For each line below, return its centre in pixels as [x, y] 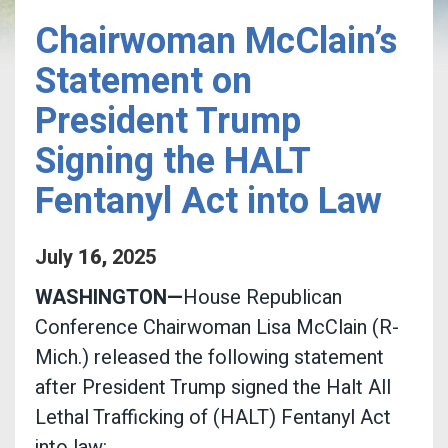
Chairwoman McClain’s [216, 41]
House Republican [262, 297]
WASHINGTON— [109, 297]
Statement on [143, 81]
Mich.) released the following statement [209, 357]
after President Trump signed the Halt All [213, 387]
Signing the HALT [172, 161]
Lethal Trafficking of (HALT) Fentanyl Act [213, 417]
